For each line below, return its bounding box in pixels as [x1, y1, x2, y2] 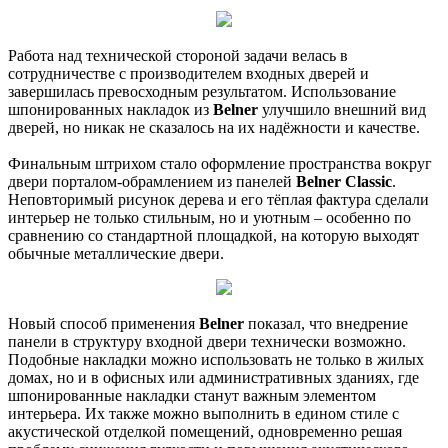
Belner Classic [296, 172, 392, 190]
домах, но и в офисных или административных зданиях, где [8, 368, 419, 386]
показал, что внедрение [244, 314, 408, 332]
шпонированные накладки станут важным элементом [8, 386, 376, 404]
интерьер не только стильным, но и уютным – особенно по [8, 208, 411, 226]
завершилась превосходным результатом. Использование [8, 82, 396, 100]
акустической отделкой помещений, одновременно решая [8, 422, 402, 440]
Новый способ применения [8, 314, 199, 332]
